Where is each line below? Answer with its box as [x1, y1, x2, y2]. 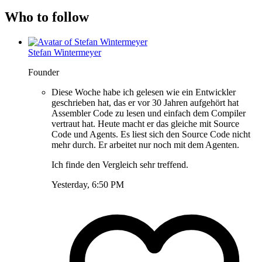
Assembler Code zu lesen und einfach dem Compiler [51, 108, 246, 118]
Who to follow [5, 9, 89, 25]
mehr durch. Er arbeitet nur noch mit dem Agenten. [51, 139, 239, 150]
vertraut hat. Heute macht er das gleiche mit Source [51, 118, 239, 129]
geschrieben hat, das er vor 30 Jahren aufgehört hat [51, 97, 239, 108]
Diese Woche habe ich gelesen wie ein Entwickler [51, 87, 236, 97]
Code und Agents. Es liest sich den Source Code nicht [51, 129, 250, 139]
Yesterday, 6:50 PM [51, 179, 124, 189]
